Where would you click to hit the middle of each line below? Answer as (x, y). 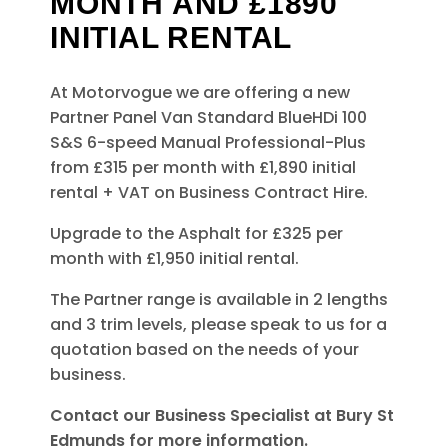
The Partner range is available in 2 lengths (219, 299)
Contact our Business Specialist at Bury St (222, 415)
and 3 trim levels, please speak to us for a (218, 324)
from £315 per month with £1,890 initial (203, 167)
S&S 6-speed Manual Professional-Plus (208, 142)
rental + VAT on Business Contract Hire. (209, 192)
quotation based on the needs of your (204, 349)
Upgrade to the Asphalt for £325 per (196, 233)
